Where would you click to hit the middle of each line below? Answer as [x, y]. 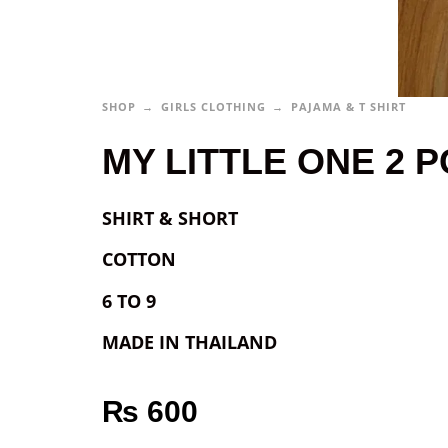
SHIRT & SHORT [170, 217]
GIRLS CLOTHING [213, 106]
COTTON [139, 259]
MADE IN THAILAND [189, 342]
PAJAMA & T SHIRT [348, 106]
